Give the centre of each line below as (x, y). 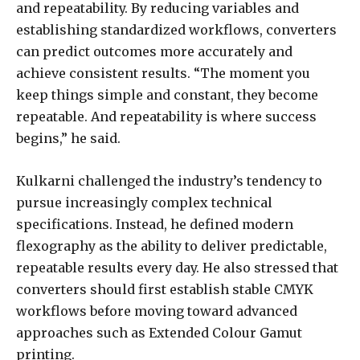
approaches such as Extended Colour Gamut (159, 332)
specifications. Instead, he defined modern (155, 224)
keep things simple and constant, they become (167, 94)
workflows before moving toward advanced (157, 311)
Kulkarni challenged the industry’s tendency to (169, 180)
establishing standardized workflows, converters (176, 29)
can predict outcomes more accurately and (154, 51)
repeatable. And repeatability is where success (166, 116)
